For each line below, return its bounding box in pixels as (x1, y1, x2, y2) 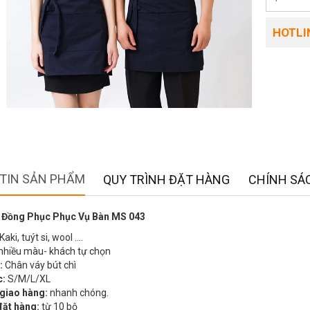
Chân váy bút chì (5, 259, 76, 271)
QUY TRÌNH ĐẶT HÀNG (103, 172, 230, 188)
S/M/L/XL (6, 273, 53, 285)
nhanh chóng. (48, 287, 109, 299)
